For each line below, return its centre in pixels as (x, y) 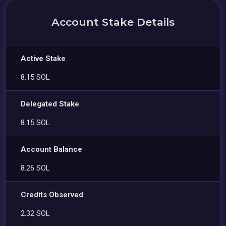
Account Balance (52, 149)
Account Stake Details (113, 22)
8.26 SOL (36, 168)
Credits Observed (52, 194)
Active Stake (43, 58)
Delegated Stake (50, 104)
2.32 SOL (36, 213)
